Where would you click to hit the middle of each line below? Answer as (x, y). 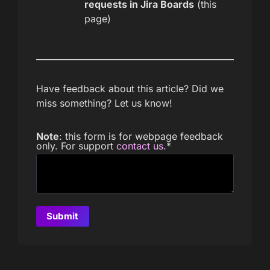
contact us (140, 146)
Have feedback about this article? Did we (130, 88)
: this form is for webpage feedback (141, 136)
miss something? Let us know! (104, 103)
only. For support (76, 146)
